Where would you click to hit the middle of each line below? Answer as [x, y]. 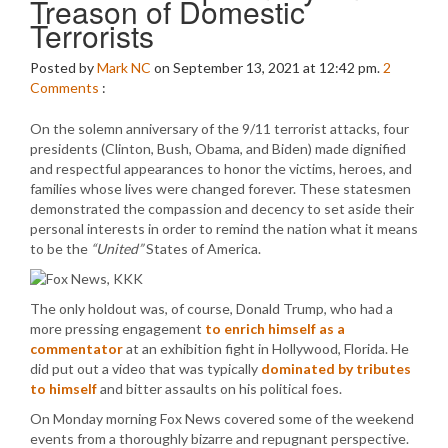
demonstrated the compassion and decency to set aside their [222, 208]
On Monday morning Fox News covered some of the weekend [222, 418]
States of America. [202, 248]
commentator [76, 348]
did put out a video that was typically [145, 368]
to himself [63, 388]
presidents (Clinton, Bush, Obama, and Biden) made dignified [218, 148]
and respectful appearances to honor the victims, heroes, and [221, 168]
